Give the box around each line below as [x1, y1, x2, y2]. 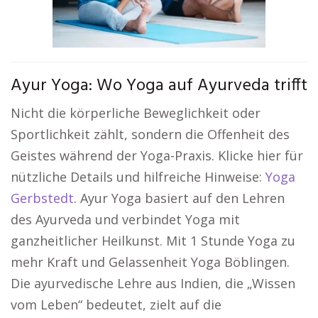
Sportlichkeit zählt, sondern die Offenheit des [11, 126, 290, 143]
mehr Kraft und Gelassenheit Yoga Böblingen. [11, 253, 290, 270]
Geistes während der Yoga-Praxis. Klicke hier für [11, 147, 303, 164]
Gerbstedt [11, 190, 74, 207]
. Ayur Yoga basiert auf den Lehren [74, 190, 285, 207]
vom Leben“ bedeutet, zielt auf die [11, 296, 221, 313]
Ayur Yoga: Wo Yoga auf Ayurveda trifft [11, 72, 307, 99]
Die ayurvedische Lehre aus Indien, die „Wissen [11, 275, 295, 292]
